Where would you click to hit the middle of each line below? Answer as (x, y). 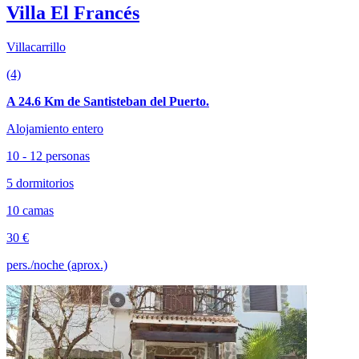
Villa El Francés (73, 12)
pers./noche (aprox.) (57, 264)
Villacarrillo (36, 46)
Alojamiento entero (55, 128)
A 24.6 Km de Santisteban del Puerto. (108, 101)
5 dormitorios (40, 183)
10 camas (30, 210)
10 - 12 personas (48, 155)
